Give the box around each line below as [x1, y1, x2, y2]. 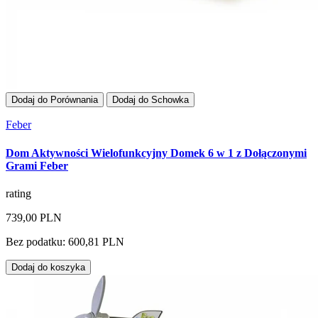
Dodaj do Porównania [11, 94, 98, 106]
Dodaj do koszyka [11, 261, 85, 273]
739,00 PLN [6, 211, 62, 224]
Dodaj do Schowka [112, 94, 189, 106]
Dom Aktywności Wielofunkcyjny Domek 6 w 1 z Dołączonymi [6, 146, 307, 159]
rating [6, 187, 31, 199]
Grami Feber [6, 159, 68, 172]
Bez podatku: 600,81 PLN [6, 235, 124, 248]
